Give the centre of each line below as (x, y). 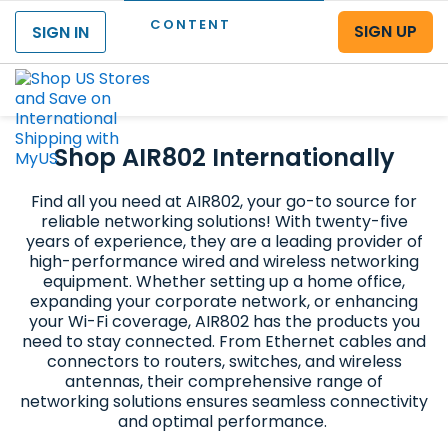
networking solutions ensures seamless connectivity (224, 401)
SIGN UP (385, 31)
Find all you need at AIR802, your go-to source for (224, 201)
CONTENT (190, 24)
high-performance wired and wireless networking (224, 261)
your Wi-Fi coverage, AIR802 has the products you (224, 321)
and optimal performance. (224, 421)
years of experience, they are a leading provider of (224, 241)
